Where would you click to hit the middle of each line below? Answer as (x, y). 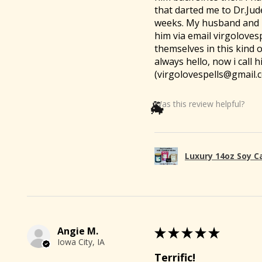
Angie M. (78, 231)
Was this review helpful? (199, 104)
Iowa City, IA (81, 242)
